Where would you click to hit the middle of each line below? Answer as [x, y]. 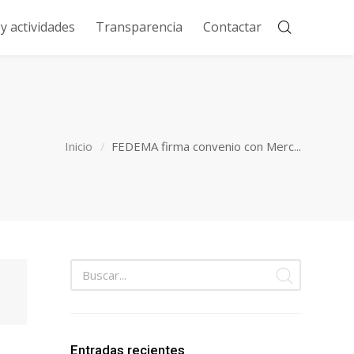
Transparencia [139, 27]
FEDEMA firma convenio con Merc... [206, 146]
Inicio [79, 146]
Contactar [232, 27]
